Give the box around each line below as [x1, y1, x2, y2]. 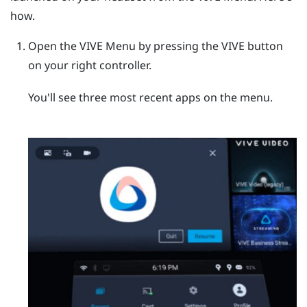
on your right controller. [27, 57, 151, 73]
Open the [27, 38, 79, 53]
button [244, 38, 283, 53]
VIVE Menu [79, 38, 136, 53]
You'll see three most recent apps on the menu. [27, 90, 273, 106]
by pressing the [135, 38, 221, 53]
